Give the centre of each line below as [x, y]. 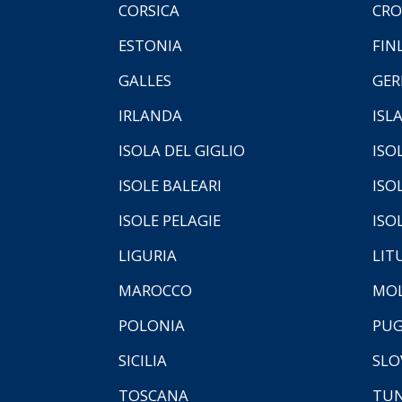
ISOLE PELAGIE [170, 220]
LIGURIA [148, 255]
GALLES [145, 80]
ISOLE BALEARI [170, 185]
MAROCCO [155, 290]
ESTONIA [150, 45]
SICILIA [143, 360]
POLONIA [152, 325]
